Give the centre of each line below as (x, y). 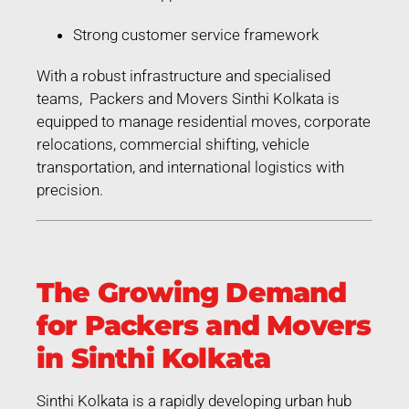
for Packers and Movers (204, 325)
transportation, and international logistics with (190, 167)
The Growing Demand (192, 292)
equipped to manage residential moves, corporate (204, 121)
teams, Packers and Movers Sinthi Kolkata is (188, 98)
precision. (70, 189)
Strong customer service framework (196, 34)
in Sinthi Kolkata (154, 358)
